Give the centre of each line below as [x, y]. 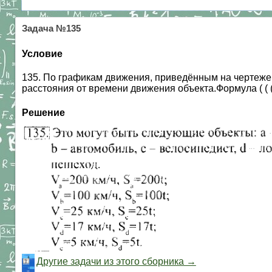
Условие [42, 54]
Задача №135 [51, 29]
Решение [43, 112]
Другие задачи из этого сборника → [116, 262]
